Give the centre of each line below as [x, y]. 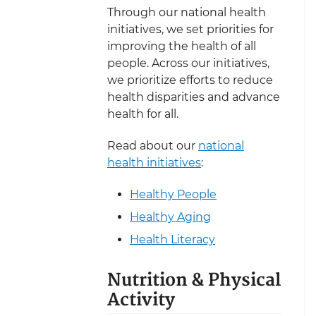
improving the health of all [182, 47]
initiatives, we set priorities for [190, 30]
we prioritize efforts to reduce [190, 80]
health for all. [144, 114]
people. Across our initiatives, [188, 63]
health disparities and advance [194, 97]
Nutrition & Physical [194, 280]
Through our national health [187, 13]
